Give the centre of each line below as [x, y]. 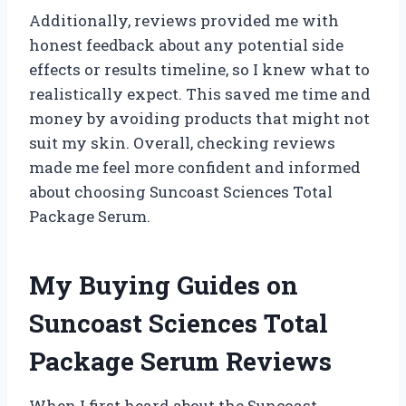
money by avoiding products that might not [199, 118]
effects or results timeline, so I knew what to [199, 69]
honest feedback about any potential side [186, 44]
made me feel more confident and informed [195, 167]
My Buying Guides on [164, 285]
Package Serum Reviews [180, 361]
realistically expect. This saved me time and [200, 93]
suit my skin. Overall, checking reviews [182, 142]
